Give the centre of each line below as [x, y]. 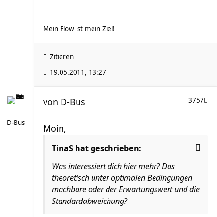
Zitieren [62, 57]
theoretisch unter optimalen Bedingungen [122, 178]
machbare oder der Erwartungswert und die [126, 189]
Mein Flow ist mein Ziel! [79, 29]
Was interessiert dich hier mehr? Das [113, 166]
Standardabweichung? [90, 201]
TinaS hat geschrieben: [97, 148]
